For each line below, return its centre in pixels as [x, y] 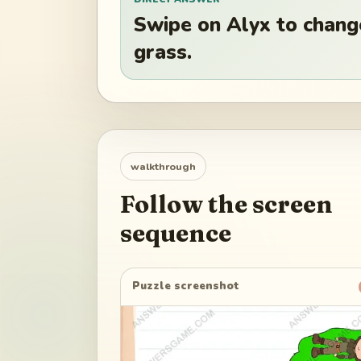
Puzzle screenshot [186, 286]
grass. [163, 53]
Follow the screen [226, 204]
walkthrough [163, 166]
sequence [176, 233]
